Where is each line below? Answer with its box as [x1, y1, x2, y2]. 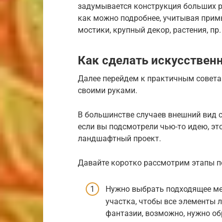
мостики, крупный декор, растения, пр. [78, 25, 221, 35]
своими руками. [78, 86, 137, 95]
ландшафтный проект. [78, 134, 161, 143]
